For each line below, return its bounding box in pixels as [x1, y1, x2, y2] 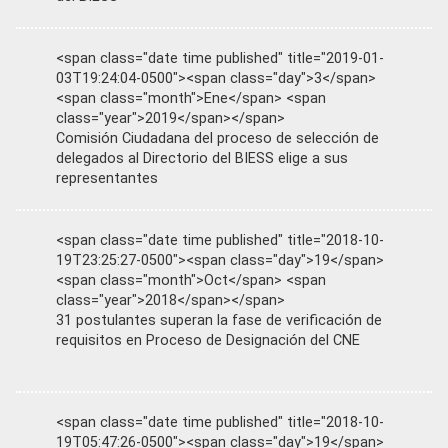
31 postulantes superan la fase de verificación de [56, 312, 382, 329]
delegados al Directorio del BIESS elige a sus [56, 150, 348, 167]
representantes [56, 170, 158, 187]
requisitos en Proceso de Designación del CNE [56, 332, 360, 349]
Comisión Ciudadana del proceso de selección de [56, 130, 379, 147]
